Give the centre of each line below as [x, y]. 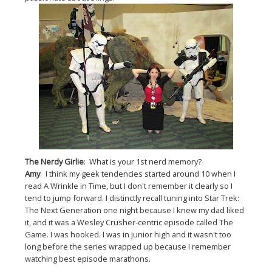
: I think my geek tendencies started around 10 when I [138, 174]
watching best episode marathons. [88, 259]
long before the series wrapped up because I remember [128, 247]
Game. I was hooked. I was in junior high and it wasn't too [128, 235]
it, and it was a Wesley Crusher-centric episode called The [129, 223]
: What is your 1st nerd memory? [143, 162]
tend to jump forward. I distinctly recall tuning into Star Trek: [132, 198]
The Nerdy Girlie [55, 162]
